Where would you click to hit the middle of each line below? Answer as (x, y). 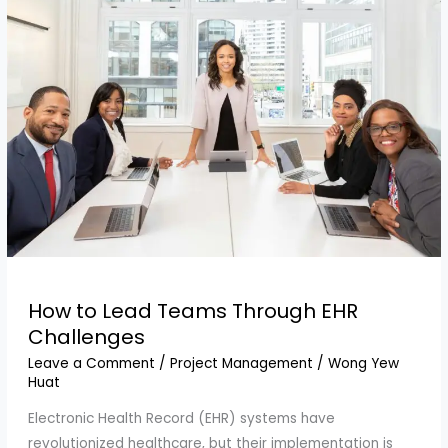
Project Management (241, 363)
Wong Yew (363, 363)
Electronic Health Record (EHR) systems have (181, 418)
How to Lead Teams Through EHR (192, 310)
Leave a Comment (91, 363)
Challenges (86, 336)
